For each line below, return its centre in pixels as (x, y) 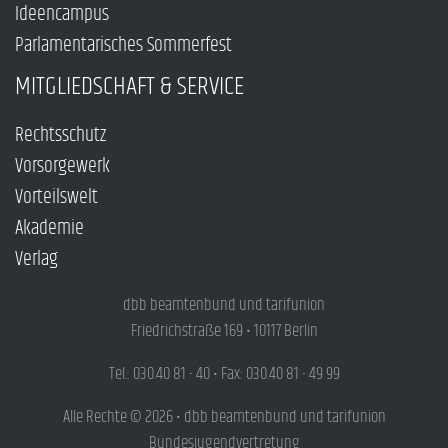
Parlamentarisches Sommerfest (123, 46)
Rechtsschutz (60, 136)
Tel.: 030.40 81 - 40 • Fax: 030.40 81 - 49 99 (224, 374)
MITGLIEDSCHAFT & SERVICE (129, 87)
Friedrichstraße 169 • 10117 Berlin (224, 331)
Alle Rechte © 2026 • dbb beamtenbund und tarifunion (224, 417)
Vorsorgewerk (62, 167)
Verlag (36, 260)
